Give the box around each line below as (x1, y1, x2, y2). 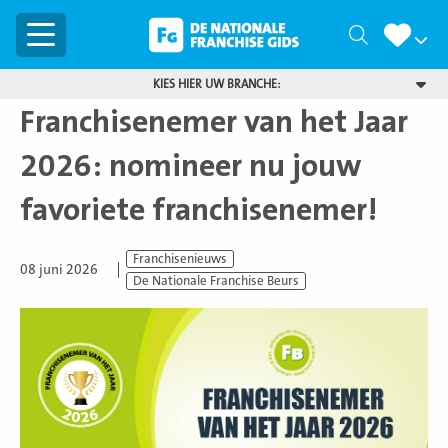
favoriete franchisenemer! (20, 192, 377, 228)
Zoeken (367, 24, 427, 47)
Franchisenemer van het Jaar (20, 104, 408, 140)
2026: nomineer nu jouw (20, 148, 361, 184)
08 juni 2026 (20, 261, 98, 278)
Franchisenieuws (133, 252, 227, 267)
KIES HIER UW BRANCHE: (152, 77, 280, 91)
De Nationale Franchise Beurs (133, 274, 299, 289)
